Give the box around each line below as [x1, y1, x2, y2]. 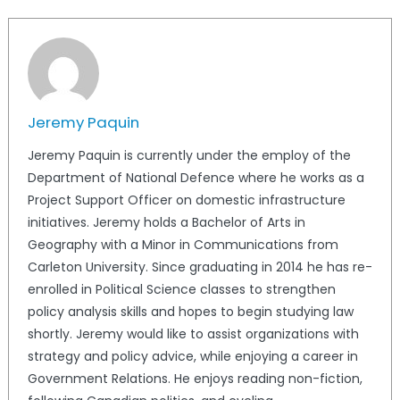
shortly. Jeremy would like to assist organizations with [27, 324, 359, 343]
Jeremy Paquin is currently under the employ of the [27, 146, 351, 164]
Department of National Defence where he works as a [27, 168, 364, 187]
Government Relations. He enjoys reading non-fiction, [27, 369, 362, 387]
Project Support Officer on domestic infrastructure [27, 190, 346, 209]
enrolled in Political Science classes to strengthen [27, 279, 336, 298]
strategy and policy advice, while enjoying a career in [27, 346, 358, 365]
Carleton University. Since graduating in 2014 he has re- [27, 257, 372, 276]
